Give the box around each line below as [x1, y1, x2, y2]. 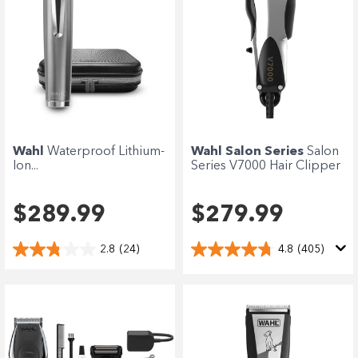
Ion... [13, 159, 38, 173]
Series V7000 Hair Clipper [191, 159, 340, 173]
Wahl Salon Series [191, 145, 307, 158]
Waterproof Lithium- [47, 145, 165, 158]
